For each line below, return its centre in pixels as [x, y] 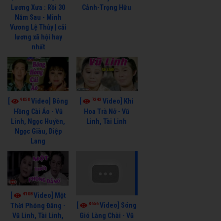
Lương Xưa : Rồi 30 [38, 7]
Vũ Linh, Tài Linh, [38, 215]
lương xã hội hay [38, 37]
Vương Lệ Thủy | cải [38, 27]
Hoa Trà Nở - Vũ [107, 111]
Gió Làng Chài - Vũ [107, 215]
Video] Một [50, 195]
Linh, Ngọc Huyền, [38, 121]
